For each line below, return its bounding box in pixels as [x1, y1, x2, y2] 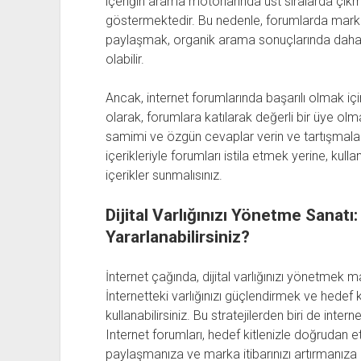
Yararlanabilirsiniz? [105, 227, 250, 247]
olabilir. [105, 52, 144, 67]
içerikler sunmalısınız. [105, 168, 222, 183]
